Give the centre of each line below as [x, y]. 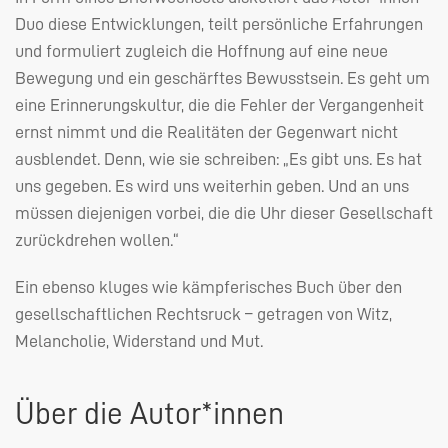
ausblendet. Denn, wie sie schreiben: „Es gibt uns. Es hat [218, 158]
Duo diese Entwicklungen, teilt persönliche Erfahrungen [219, 23]
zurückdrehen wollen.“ [97, 239]
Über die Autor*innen [149, 413]
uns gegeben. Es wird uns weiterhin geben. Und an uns [212, 185]
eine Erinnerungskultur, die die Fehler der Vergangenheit [219, 104]
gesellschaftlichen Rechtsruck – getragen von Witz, [203, 313]
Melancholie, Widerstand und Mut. [139, 340]
